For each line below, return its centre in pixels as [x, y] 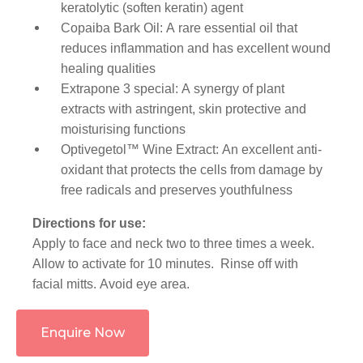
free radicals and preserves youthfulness [177, 190]
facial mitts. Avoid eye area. [111, 284]
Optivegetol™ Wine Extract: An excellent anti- [191, 150]
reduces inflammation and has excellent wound [196, 49]
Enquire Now [83, 333]
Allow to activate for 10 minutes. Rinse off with [165, 264]
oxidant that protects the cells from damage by [192, 170]
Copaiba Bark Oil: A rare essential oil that [179, 28]
